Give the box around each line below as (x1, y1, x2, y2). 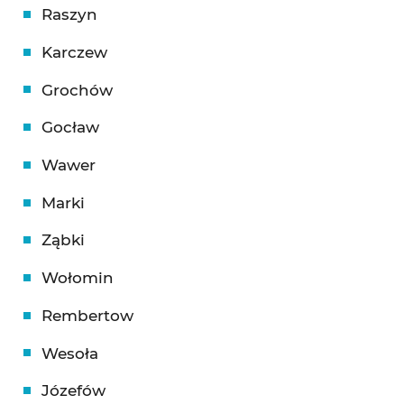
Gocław (41, 118, 99, 137)
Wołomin (41, 269, 114, 288)
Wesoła (41, 344, 98, 363)
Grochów (41, 80, 113, 99)
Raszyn (41, 5, 97, 24)
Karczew (41, 43, 107, 61)
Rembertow (41, 306, 133, 325)
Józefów (41, 381, 106, 400)
